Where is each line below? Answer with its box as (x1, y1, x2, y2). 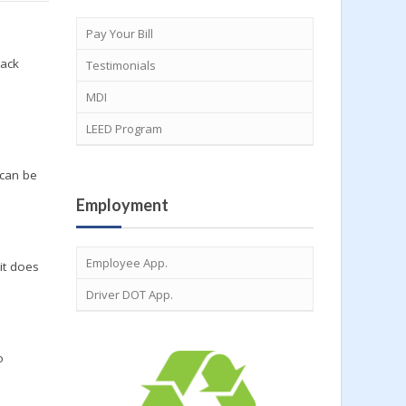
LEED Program (85, 121, 162, 137)
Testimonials (85, 57, 156, 73)
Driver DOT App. (85, 286, 173, 303)
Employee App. (85, 255, 168, 271)
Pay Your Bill (85, 25, 153, 42)
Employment (75, 195, 169, 215)
